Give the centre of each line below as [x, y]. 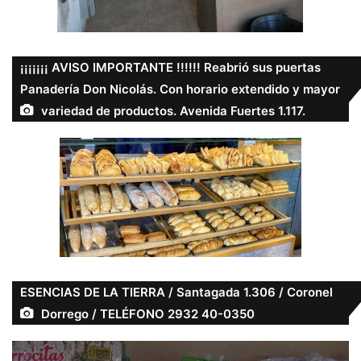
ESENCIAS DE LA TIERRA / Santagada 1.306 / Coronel [176, 293]
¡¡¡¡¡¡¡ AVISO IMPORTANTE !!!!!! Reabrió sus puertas [170, 68]
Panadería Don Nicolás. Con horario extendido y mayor [180, 89]
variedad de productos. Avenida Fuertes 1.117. [173, 111]
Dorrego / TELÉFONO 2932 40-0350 [148, 314]
